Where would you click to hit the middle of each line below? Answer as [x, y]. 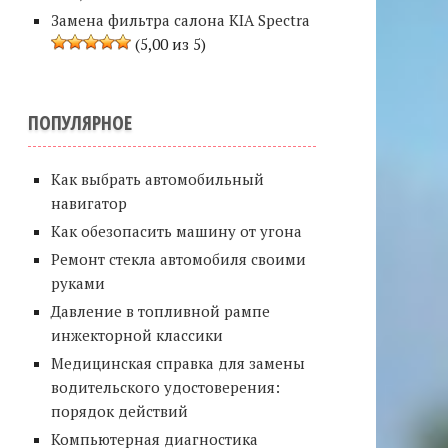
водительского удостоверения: [165, 387]
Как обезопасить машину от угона [176, 231]
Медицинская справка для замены [177, 363]
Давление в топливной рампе [160, 311]
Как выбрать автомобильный [157, 179]
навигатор [88, 203]
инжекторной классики [136, 335]
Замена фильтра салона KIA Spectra [180, 20]
